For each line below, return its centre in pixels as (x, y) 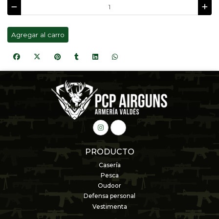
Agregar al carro (38, 35)
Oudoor (109, 186)
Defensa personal (109, 196)
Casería (109, 165)
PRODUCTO (109, 152)
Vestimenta (109, 207)
